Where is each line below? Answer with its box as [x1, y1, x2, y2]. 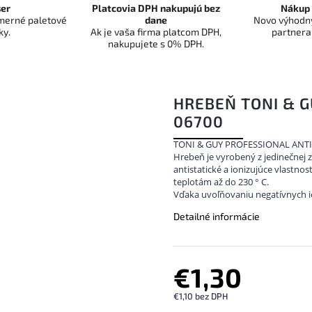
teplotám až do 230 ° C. [173, 175, 269, 188]
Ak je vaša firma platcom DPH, [91, 26, 221, 38]
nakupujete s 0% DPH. [108, 38, 204, 49]
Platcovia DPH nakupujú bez [92, 2, 220, 14]
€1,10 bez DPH [173, 290, 228, 302]
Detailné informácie [173, 210, 260, 222]
